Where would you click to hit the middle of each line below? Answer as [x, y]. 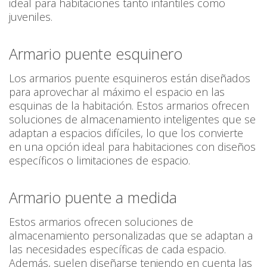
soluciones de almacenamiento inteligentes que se [132, 119]
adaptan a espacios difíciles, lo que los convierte [126, 133]
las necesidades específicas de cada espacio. [117, 249]
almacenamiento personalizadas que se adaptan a [131, 236]
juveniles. [31, 17]
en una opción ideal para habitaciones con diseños [132, 147]
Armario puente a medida [93, 198]
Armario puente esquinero [96, 54]
